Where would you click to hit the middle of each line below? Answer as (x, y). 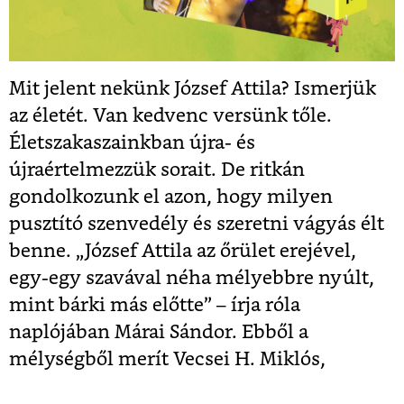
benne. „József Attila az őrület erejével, (183, 251)
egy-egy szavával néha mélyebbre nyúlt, (192, 278)
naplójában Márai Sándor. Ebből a (159, 332)
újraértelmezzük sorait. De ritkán (157, 170)
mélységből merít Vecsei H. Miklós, (167, 359)
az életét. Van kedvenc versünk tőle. (170, 115)
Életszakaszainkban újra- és (132, 142)
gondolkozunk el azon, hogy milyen (171, 197)
